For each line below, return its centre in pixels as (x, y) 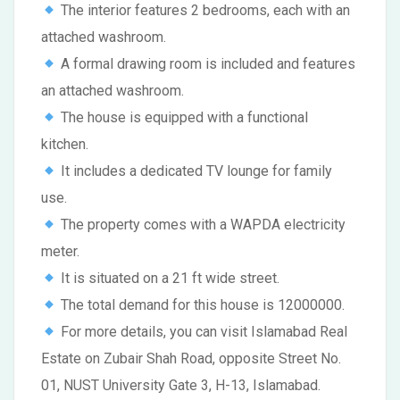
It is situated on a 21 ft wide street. (169, 278)
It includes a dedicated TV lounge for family (195, 171)
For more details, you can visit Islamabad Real (203, 332)
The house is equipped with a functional (183, 117)
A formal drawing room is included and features (207, 64)
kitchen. (65, 144)
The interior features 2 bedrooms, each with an (204, 10)
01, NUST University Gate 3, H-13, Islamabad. (181, 385)
